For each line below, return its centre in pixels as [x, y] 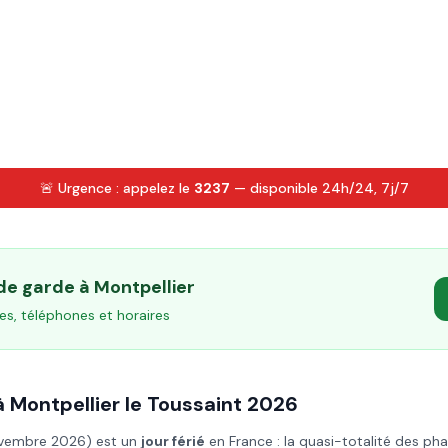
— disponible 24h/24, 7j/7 [319, 188]
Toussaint [194, 404]
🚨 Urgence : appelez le [116, 188]
